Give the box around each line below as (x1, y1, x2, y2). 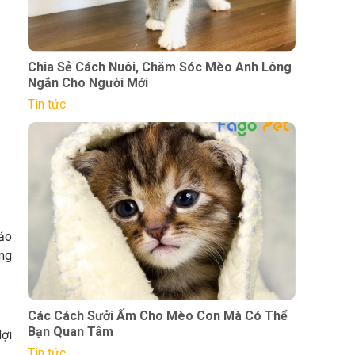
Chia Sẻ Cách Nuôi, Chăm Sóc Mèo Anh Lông (27, 59, 292, 74)
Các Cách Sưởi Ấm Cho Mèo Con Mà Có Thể (27, 307, 288, 323)
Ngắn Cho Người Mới (27, 74, 148, 90)
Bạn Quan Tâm (27, 323, 113, 339)
